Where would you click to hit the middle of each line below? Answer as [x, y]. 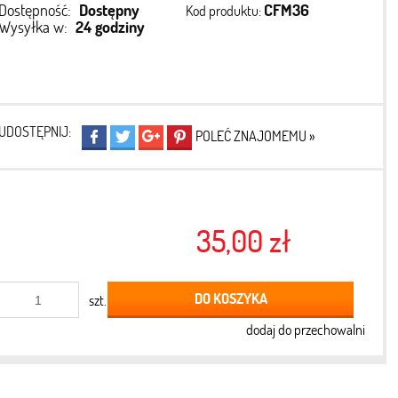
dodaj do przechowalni [305, 330]
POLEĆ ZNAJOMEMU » [256, 135]
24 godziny [110, 27]
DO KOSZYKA [231, 298]
